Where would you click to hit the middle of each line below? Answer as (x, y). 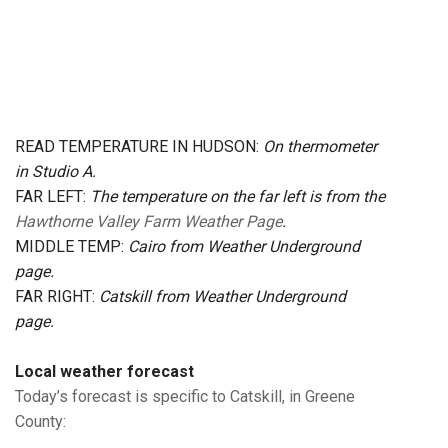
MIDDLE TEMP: (71, 247)
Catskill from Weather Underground (222, 297)
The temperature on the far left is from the (237, 197)
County (39, 422)
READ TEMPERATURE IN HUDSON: (139, 147)
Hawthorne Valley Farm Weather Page (148, 222)
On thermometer (320, 147)
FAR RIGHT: (57, 297)
